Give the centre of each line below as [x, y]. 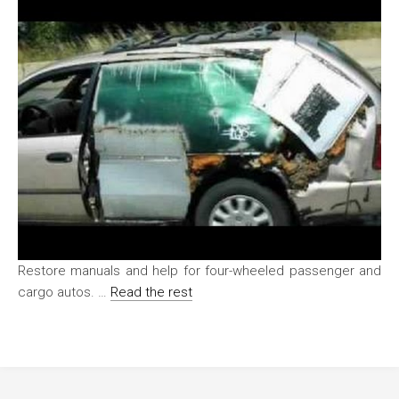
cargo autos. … [64, 293]
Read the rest [151, 293]
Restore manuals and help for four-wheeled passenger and [199, 271]
